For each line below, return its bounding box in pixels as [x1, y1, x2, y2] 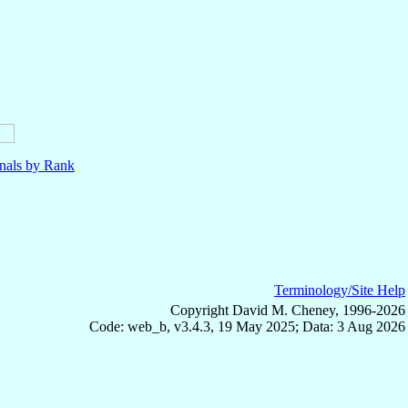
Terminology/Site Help [274, 282, 405, 299]
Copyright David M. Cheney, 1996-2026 [170, 302, 405, 319]
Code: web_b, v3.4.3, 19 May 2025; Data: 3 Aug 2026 [89, 319, 405, 335]
